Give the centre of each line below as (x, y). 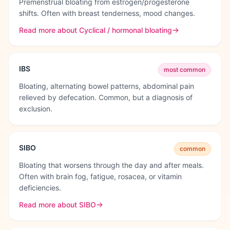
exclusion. (36, 109)
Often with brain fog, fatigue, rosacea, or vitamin (100, 176)
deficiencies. (40, 188)
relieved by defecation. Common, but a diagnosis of (106, 97)
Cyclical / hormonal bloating (126, 30)
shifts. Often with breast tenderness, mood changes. (107, 13)
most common (185, 70)
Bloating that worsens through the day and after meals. (111, 165)
